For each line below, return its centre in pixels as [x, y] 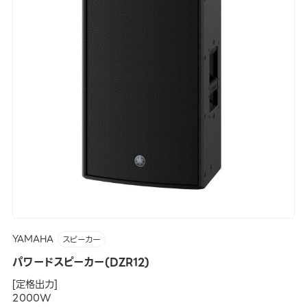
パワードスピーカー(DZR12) [81, 262]
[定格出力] [35, 285]
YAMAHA [33, 239]
